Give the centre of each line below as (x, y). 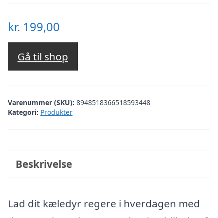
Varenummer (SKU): (42, 102)
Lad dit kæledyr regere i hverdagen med (104, 203)
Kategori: (23, 112)
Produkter (56, 112)
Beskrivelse (44, 164)
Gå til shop (43, 57)
